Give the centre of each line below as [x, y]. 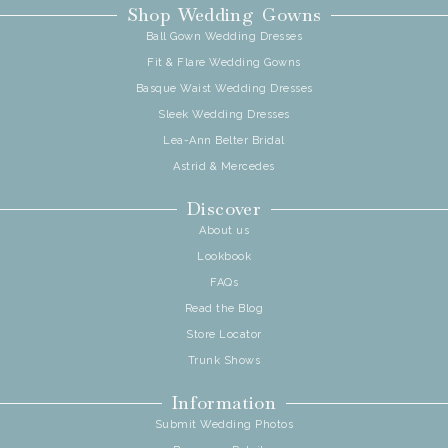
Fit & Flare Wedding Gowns [224, 63]
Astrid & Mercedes [224, 167]
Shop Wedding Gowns [224, 15]
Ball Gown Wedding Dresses [224, 37]
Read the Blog [224, 309]
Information [224, 403]
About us [224, 231]
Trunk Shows [224, 361]
